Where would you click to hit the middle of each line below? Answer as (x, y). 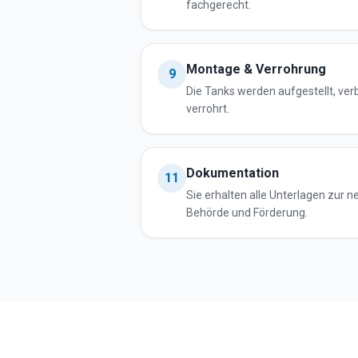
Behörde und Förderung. (247, 213)
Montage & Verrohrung (256, 69)
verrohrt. (208, 109)
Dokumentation (233, 173)
